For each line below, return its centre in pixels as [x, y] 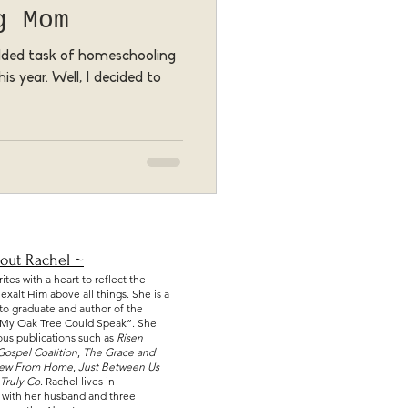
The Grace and [119, 352]
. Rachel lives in [77, 381]
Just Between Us [119, 367]
